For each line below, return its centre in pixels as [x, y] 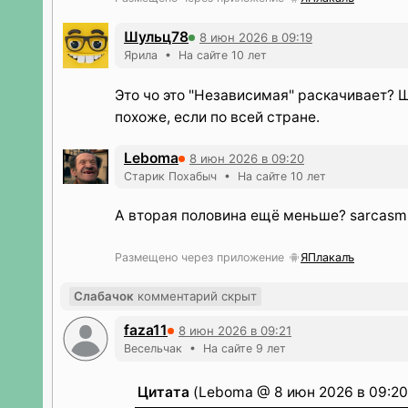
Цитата [163, 392]
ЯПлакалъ [327, 257]
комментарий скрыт [195, 296]
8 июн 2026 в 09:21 [235, 330]
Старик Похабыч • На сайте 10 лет [225, 176]
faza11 [146, 330]
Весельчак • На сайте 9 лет [205, 348]
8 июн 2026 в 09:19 [256, 37]
